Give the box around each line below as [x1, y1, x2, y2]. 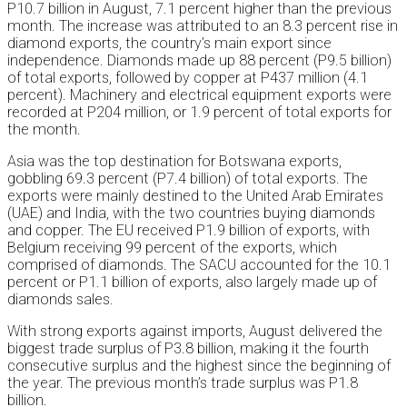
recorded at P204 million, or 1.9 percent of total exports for [7, 104, 392, 122]
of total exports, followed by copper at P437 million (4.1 [7, 69, 368, 87]
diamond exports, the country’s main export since [7, 35, 332, 53]
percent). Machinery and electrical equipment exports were [7, 86, 392, 104]
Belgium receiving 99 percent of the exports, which [7, 239, 337, 257]
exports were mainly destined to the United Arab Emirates [7, 187, 383, 205]
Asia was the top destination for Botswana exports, [7, 153, 342, 171]
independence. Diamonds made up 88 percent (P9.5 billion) [7, 52, 392, 70]
